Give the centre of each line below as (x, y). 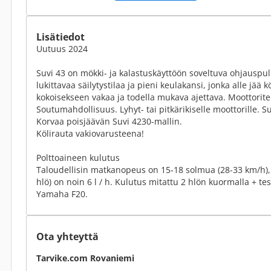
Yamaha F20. (62, 194)
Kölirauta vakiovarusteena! (90, 133)
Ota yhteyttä (67, 237)
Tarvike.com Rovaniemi (85, 258)
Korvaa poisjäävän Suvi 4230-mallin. (109, 121)
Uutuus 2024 (62, 49)
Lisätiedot (60, 37)
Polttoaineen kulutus (78, 158)
